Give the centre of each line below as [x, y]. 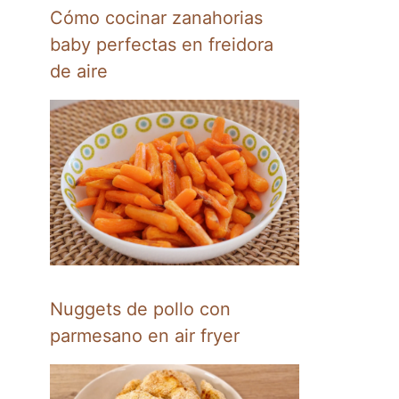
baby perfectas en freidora [162, 44]
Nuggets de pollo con [140, 309]
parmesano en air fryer [145, 336]
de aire [79, 71]
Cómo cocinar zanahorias [156, 17]
